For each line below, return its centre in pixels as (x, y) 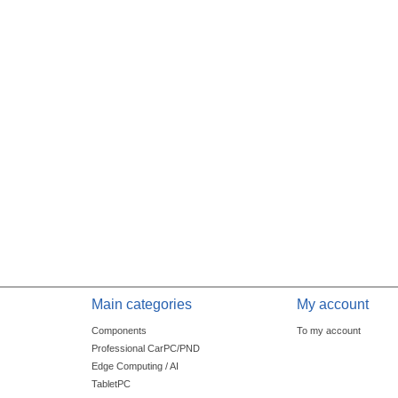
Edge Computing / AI (135, 366)
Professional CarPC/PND (145, 349)
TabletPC (111, 384)
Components (119, 331)
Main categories (141, 305)
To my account (329, 331)
